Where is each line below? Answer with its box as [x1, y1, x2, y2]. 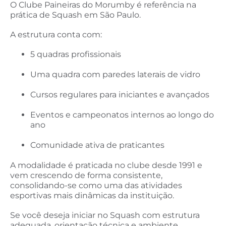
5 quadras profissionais [30, 49, 121, 60]
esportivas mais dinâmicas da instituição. [10, 191, 174, 201]
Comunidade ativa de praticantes [30, 140, 164, 150]
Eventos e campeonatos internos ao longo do [30, 110, 214, 120]
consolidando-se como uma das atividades [10, 181, 182, 191]
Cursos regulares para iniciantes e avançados [30, 90, 209, 100]
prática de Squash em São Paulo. [10, 10, 141, 20]
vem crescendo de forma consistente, [10, 171, 162, 181]
